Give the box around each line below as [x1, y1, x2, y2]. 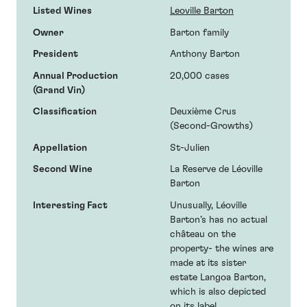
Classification [33, 107, 97, 117]
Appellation [33, 143, 87, 153]
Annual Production [33, 71, 118, 81]
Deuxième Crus [170, 107, 236, 117]
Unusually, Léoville [170, 200, 247, 210]
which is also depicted [170, 286, 266, 297]
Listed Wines [33, 6, 92, 16]
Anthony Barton [170, 49, 240, 60]
